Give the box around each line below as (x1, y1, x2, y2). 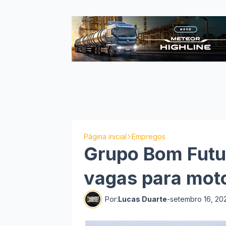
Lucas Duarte (118, 195, 167, 203)
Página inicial (84, 132, 127, 141)
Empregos (132, 132, 165, 141)
